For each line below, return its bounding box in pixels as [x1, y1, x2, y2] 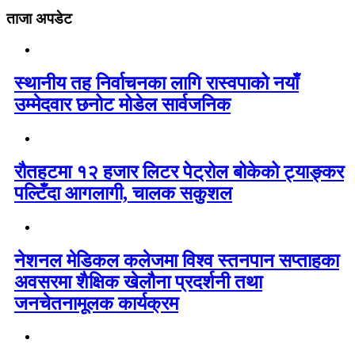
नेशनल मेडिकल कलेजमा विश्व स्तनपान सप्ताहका [14, 250, 339, 271]
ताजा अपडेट [6, 10, 72, 28]
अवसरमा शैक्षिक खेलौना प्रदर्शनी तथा [14, 271, 262, 292]
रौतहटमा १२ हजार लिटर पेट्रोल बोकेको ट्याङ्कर [14, 161, 344, 182]
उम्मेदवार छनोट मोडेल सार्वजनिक [14, 94, 231, 115]
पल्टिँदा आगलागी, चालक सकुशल [14, 182, 232, 204]
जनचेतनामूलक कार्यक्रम [14, 292, 178, 314]
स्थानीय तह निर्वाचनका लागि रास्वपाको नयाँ [14, 72, 299, 94]
